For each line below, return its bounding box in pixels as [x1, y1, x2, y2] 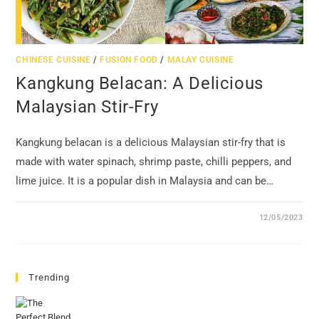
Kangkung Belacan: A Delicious [16, 73, 263, 93]
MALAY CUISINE [167, 54, 234, 65]
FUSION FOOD [100, 54, 158, 65]
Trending [28, 271, 70, 283]
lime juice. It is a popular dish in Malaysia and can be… [16, 174, 274, 187]
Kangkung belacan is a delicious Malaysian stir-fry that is [16, 135, 286, 149]
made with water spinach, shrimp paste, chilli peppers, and [16, 155, 292, 168]
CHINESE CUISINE [16, 54, 91, 65]
